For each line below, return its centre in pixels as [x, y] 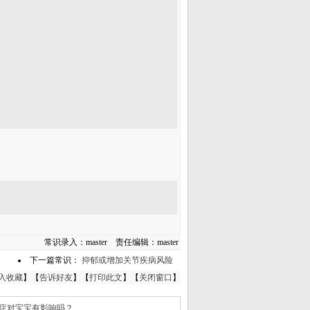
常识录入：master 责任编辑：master [112, 242]
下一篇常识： [56, 260]
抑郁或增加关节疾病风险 [127, 260]
